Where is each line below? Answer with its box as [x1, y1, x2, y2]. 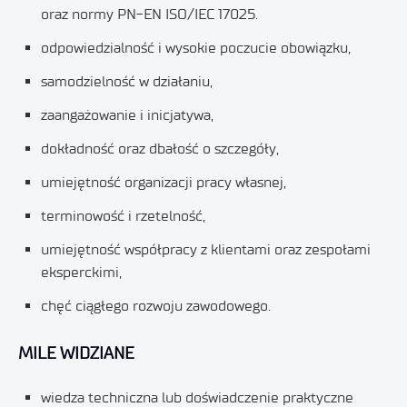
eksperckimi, [41, 263, 122, 281]
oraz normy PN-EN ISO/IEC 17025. [41, 5, 258, 23]
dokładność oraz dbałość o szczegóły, [41, 140, 279, 157]
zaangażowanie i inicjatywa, [41, 106, 213, 124]
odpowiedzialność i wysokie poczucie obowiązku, [41, 39, 351, 56]
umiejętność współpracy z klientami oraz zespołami [41, 241, 371, 258]
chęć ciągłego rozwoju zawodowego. [41, 297, 271, 314]
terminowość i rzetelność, [41, 207, 205, 224]
